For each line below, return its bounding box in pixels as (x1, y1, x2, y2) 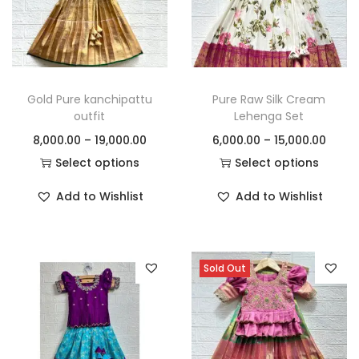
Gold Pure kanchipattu (26, 91, 152, 107)
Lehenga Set (234, 107, 305, 124)
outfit (74, 107, 106, 124)
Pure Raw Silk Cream (212, 91, 326, 107)
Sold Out (203, 260, 246, 275)
